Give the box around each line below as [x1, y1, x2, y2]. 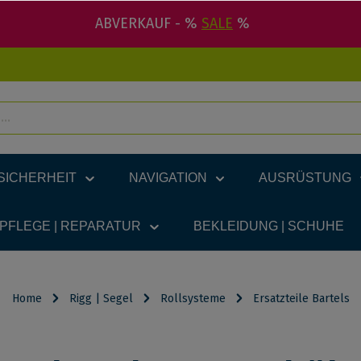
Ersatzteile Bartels [252, 292, 350, 305]
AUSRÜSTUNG [259, 171, 352, 185]
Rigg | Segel [68, 292, 133, 305]
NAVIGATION [128, 171, 207, 185]
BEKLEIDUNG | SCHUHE [193, 219, 344, 233]
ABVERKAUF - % [95, 15, 201, 32]
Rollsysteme [160, 292, 226, 305]
